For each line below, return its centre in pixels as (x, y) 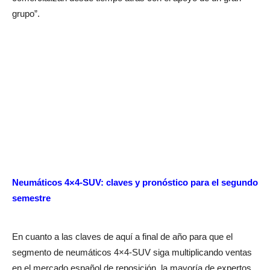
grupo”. (26, 14)
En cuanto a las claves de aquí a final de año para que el (122, 237)
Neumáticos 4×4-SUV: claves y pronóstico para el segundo (135, 183)
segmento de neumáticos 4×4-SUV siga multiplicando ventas (132, 253)
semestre (31, 198)
